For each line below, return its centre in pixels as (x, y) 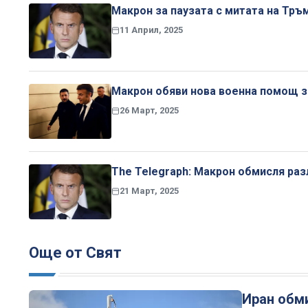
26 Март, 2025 (149, 110)
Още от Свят (75, 252)
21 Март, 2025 (149, 190)
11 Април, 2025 (151, 30)
